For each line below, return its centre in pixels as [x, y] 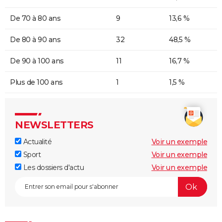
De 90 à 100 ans [37, 61]
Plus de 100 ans [36, 83]
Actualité [36, 142]
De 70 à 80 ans [35, 19]
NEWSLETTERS [54, 125]
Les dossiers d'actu [53, 168]
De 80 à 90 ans [35, 40]
